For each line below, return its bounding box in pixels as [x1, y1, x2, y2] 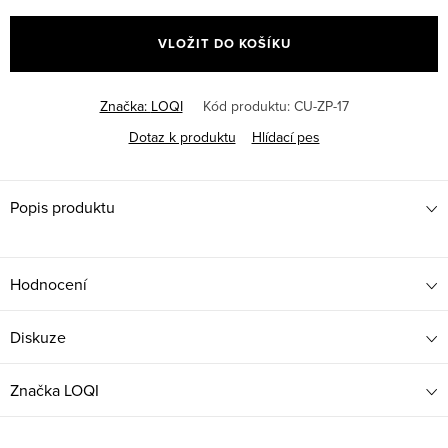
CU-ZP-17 [293, 96, 349, 117]
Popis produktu [10, 196, 115, 219]
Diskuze [10, 326, 66, 349]
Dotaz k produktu [128, 127, 236, 148]
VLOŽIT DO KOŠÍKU [157, 34, 291, 54]
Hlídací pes [251, 127, 320, 148]
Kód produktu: [202, 96, 290, 117]
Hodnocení [10, 273, 87, 296]
